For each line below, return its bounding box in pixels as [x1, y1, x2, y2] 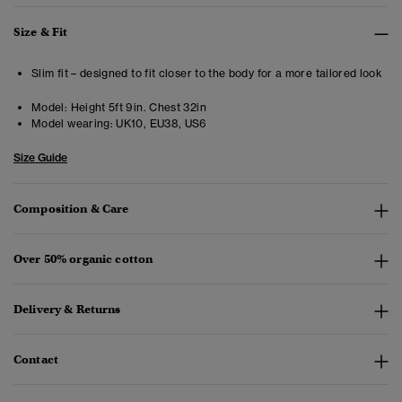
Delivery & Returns [13, 301, 121, 318]
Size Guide [13, 151, 67, 165]
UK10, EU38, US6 [113, 117, 207, 131]
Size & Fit [13, 24, 68, 40]
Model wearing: [31, 117, 114, 131]
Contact [13, 352, 58, 368]
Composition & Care [13, 201, 129, 217]
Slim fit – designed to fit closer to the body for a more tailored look [31, 66, 383, 81]
